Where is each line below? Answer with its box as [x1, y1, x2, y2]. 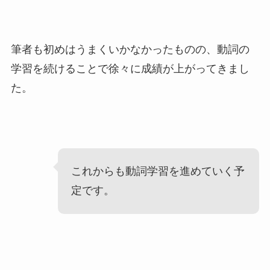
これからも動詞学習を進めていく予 [71, 165, 245, 178]
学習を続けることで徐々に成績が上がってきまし [10, 63, 250, 75]
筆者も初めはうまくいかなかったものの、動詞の [10, 43, 250, 56]
